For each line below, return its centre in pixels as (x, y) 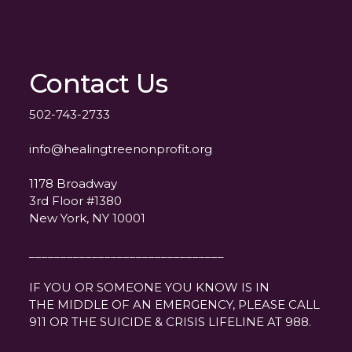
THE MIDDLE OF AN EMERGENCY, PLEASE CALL (174, 305)
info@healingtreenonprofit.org (121, 149)
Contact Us (99, 84)
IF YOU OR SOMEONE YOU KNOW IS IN (149, 288)
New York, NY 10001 (87, 218)
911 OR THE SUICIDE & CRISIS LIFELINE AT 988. (170, 322)
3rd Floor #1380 (75, 201)
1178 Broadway (73, 184)
